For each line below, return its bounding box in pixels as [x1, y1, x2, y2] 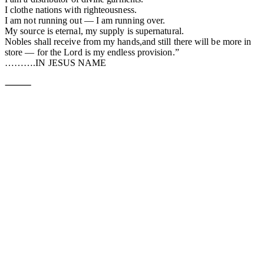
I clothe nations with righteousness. [5, 4, 137, 15]
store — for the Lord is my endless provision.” [5, 47, 179, 57]
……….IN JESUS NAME [5, 57, 107, 68]
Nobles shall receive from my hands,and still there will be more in [5, 36, 252, 47]
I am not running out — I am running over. [5, 15, 166, 25]
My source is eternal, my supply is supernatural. [5, 25, 184, 36]
